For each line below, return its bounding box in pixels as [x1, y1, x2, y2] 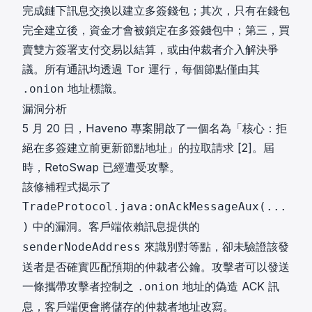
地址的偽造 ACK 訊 [179, 279, 279, 293]
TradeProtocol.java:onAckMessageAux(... [22, 200, 287, 213]
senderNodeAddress [22, 240, 141, 253]
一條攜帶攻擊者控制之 [22, 279, 137, 293]
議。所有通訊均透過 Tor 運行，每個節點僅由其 [22, 62, 260, 76]
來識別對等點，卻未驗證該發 [141, 240, 289, 253]
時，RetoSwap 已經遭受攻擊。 [22, 160, 180, 174]
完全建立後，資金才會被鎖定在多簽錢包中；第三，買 [22, 23, 290, 37]
